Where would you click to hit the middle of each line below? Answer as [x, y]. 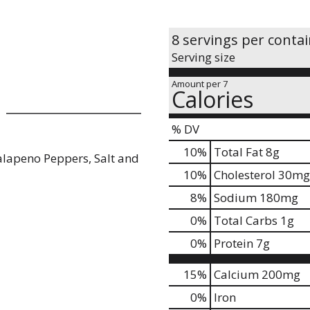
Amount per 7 [200, 84]
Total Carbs [246, 220]
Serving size [203, 57]
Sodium [235, 198]
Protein [234, 243]
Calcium [236, 274]
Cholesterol [245, 175]
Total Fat [238, 152]
